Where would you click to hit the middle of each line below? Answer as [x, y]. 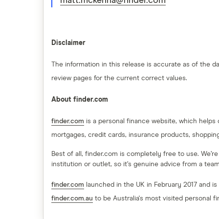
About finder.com [80, 100]
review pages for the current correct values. [119, 78]
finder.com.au [72, 198]
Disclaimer [68, 43]
